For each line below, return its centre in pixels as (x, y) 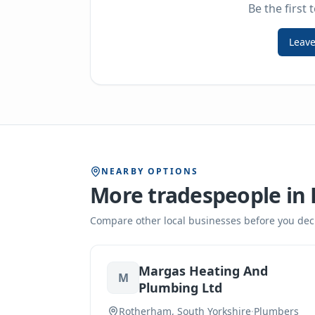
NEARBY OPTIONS (150, 171)
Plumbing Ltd (180, 288)
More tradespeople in (200, 195)
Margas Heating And (203, 271)
